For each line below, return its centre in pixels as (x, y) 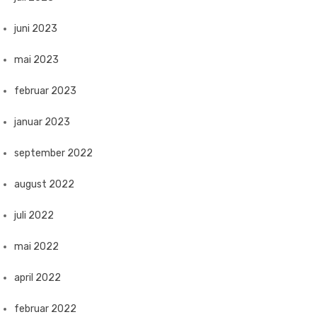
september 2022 (53, 153)
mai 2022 (36, 247)
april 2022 (38, 278)
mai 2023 (36, 60)
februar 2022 (45, 309)
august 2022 (44, 184)
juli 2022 (34, 215)
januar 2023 (42, 122)
